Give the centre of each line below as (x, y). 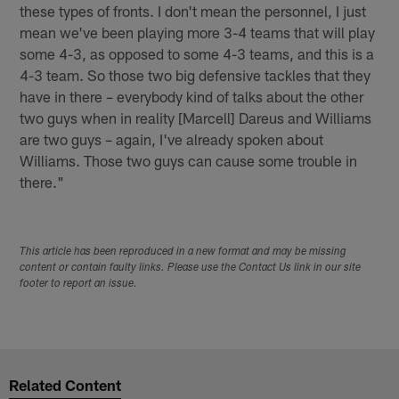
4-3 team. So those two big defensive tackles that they (195, 75)
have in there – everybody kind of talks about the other (192, 97)
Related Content (65, 384)
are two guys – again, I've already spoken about (172, 139)
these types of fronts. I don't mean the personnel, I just (193, 11)
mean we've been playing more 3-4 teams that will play (198, 33)
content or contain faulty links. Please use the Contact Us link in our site (191, 269)
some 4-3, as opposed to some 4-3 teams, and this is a (197, 54)
